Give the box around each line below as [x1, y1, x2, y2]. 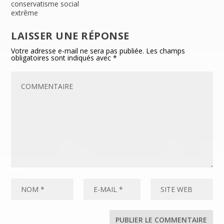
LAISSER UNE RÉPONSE [11, 29, 129, 43]
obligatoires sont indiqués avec [11, 53, 113, 63]
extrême [11, 8, 38, 18]
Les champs [146, 46, 185, 56]
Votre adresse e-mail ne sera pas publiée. [11, 46, 144, 56]
